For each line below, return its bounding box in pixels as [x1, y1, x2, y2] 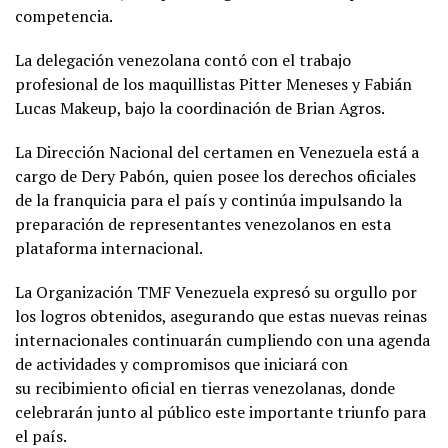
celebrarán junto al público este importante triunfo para [15, 400, 426, 423]
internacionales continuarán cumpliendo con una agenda [15, 328, 430, 351]
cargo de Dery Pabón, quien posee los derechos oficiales [15, 164, 416, 187]
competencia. [15, 4, 113, 27]
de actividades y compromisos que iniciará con [15, 352, 348, 375]
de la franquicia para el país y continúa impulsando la [15, 188, 402, 211]
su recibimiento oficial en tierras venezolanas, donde [15, 376, 395, 399]
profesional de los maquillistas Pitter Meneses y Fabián [15, 72, 412, 95]
